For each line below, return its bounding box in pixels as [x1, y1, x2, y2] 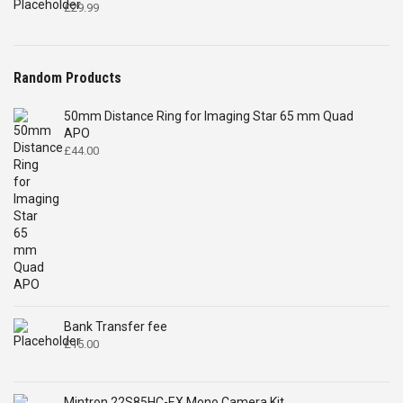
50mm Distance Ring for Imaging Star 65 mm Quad [64, 108, 354, 123]
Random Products [13, 68, 121, 86]
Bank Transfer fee [64, 318, 167, 334]
